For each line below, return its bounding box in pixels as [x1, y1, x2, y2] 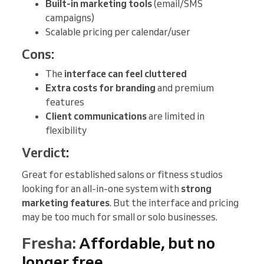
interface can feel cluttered [64, 67, 187, 80]
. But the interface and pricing [110, 196, 239, 209]
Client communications [45, 110, 147, 122]
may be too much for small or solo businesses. [22, 210, 217, 223]
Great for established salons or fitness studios [22, 168, 223, 180]
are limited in [147, 110, 204, 122]
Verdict [22, 144, 66, 160]
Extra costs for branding [45, 81, 156, 94]
